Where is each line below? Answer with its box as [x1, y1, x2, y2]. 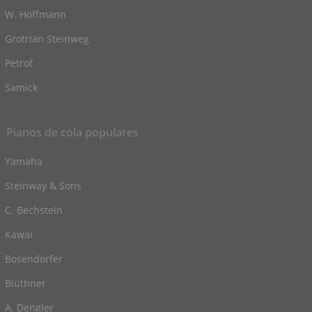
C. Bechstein [5, 203, 63, 217]
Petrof [5, 56, 33, 70]
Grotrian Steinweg [5, 32, 90, 46]
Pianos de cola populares [6, 125, 139, 141]
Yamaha [5, 155, 43, 169]
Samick [5, 81, 38, 95]
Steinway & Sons [5, 179, 82, 193]
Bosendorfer [5, 252, 63, 266]
